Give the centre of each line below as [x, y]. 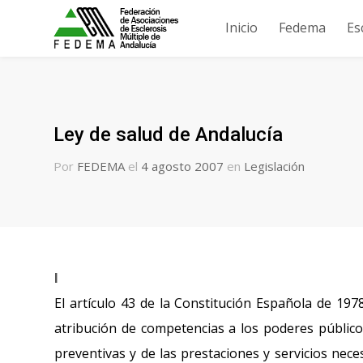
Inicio [241, 28]
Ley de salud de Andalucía [169, 135]
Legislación [275, 166]
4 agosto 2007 [183, 166]
